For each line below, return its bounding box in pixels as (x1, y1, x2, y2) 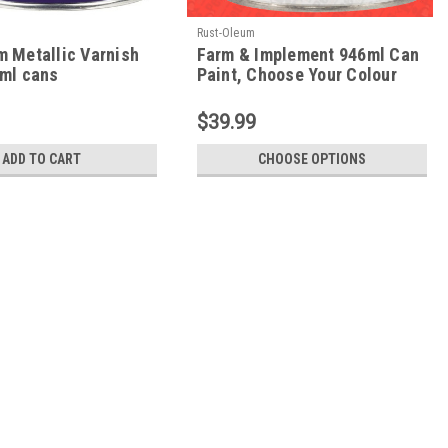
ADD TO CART (2, 150, 82, 167)
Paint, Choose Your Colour (196, 63, 397, 85)
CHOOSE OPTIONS (257, 150, 366, 167)
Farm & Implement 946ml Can (196, 43, 420, 65)
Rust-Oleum (196, 25, 256, 40)
